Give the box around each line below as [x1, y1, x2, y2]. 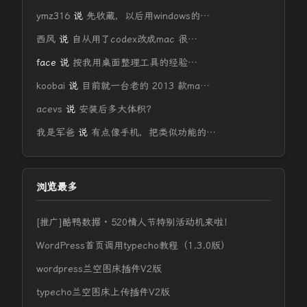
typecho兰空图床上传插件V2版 [36, 286, 170, 297]
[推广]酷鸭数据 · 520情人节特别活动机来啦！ [36, 217, 233, 228]
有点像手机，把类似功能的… [91, 127, 216, 138]
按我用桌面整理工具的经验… [73, 57, 197, 68]
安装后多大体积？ [79, 103, 156, 114]
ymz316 [36, 10, 70, 21]
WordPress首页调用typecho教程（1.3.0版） [36, 240, 230, 251]
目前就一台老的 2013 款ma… [82, 80, 210, 91]
